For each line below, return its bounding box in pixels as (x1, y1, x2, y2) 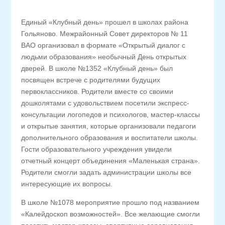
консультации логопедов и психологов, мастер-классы (21, 110, 200, 119)
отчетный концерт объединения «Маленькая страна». (21, 157, 200, 165)
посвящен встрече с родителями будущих (21, 76, 161, 84)
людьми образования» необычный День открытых (21, 53, 187, 61)
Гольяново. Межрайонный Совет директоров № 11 (21, 30, 188, 38)
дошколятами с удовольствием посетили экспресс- (21, 99, 190, 107)
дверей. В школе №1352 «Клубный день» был (21, 64, 173, 72)
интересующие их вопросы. (21, 180, 113, 188)
